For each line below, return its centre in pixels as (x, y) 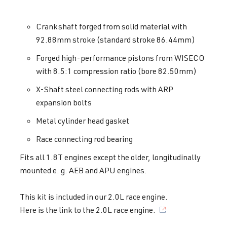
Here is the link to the (58, 210)
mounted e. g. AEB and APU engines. (83, 170)
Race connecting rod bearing (84, 139)
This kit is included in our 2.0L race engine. (94, 196)
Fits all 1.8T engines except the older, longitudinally (110, 157)
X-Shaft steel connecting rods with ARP (105, 89)
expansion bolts (64, 102)
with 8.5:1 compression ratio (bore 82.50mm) (116, 71)
